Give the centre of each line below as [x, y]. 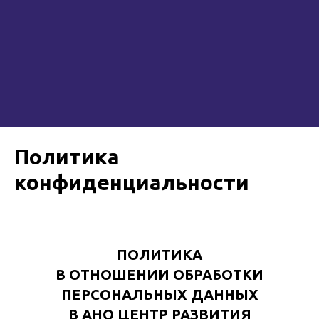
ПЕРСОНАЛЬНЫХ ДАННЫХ [159, 294]
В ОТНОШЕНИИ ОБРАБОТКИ [159, 274]
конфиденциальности [132, 182]
